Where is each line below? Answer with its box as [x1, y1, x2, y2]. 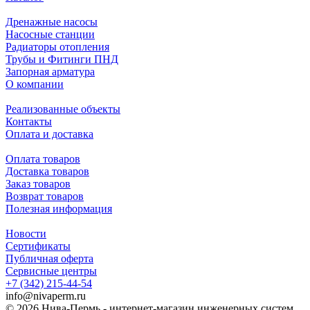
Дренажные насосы [6, 16, 98, 28]
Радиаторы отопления [6, 41, 109, 53]
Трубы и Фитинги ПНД [6, 53, 118, 66]
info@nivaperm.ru [6, 290, 86, 302]
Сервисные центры [6, 265, 97, 277]
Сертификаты [6, 240, 71, 253]
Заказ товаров [6, 178, 71, 190]
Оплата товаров [6, 153, 80, 165]
